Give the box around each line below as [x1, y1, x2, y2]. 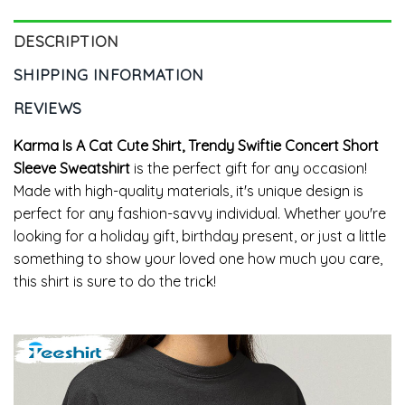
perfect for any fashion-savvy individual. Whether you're [14, 204, 386, 223]
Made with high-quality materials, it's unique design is [14, 182, 363, 201]
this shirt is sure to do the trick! [14, 272, 216, 291]
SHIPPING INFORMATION [14, 65, 204, 85]
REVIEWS [14, 99, 82, 118]
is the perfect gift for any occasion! [130, 159, 367, 178]
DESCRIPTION [14, 32, 119, 52]
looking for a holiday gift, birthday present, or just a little [14, 227, 386, 246]
